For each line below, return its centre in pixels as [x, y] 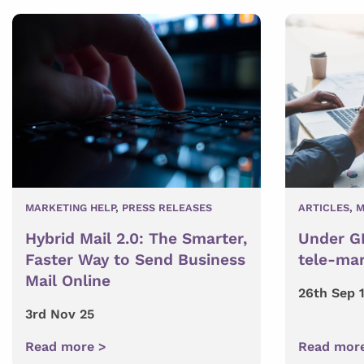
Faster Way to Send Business [135, 259]
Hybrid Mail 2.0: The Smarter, [136, 238]
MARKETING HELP [70, 207]
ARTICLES [324, 207]
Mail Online [68, 280]
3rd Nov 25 [60, 314]
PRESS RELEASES [167, 207]
